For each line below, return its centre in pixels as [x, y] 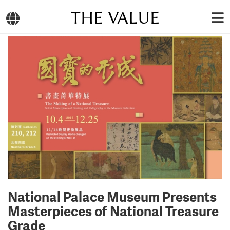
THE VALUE [115, 18]
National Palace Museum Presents [112, 197]
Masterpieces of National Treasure [113, 211]
